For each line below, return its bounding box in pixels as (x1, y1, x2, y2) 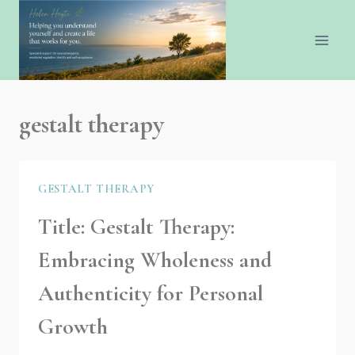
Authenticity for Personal (38, 279, 263, 307)
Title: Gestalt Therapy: (38, 212, 235, 240)
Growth (38, 312, 108, 340)
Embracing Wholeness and (38, 246, 272, 273)
